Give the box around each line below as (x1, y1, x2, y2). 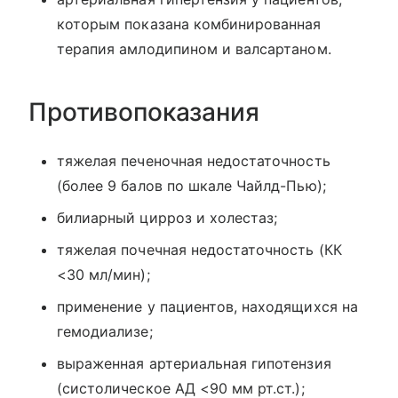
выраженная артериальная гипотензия (57, 354, 331, 373)
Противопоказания (28, 97, 259, 128)
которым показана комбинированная (57, 15, 322, 34)
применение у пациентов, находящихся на (57, 298, 358, 316)
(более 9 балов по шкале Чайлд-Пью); (57, 177, 326, 195)
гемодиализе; (57, 322, 153, 341)
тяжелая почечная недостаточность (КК (57, 241, 342, 259)
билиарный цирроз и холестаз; (57, 209, 278, 227)
